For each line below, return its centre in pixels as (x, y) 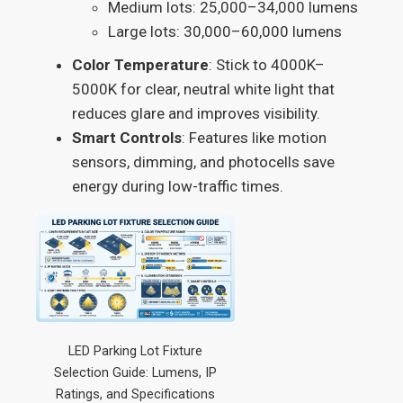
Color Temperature (141, 65)
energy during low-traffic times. (178, 186)
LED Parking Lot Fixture (136, 352)
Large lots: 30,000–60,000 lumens (225, 31)
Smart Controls (127, 138)
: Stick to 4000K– (267, 65)
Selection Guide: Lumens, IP (136, 373)
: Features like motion (255, 138)
